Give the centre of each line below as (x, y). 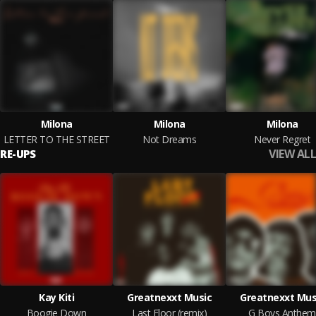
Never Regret (282, 139)
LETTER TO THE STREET (56, 139)
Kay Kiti (56, 297)
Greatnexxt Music (169, 297)
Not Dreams (169, 139)
